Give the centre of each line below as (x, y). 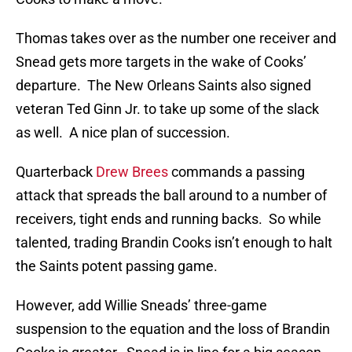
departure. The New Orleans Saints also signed (163, 86)
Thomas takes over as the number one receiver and (176, 38)
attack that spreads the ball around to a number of (171, 196)
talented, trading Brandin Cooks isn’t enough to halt (174, 243)
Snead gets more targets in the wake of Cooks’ (161, 62)
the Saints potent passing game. (117, 266)
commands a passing (236, 172)
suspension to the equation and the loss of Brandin (173, 329)
